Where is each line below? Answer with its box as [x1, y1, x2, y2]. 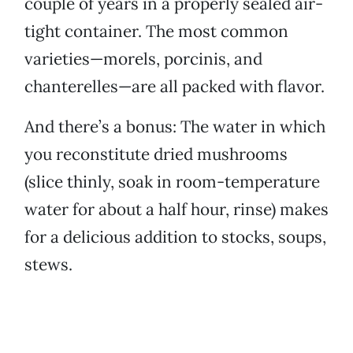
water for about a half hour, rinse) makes [24, 199, 329, 221]
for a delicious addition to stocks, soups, [24, 226, 326, 248]
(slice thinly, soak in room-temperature [24, 171, 320, 193]
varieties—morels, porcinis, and [24, 48, 262, 70]
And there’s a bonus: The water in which [24, 116, 325, 138]
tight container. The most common [24, 20, 288, 43]
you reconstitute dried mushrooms [24, 143, 288, 165]
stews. [24, 254, 72, 276]
